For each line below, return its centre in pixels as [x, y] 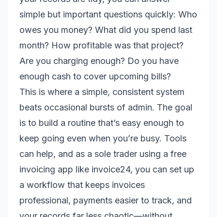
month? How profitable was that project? [101, 45]
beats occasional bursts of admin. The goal [106, 107]
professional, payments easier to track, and [106, 200]
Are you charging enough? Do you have [99, 61]
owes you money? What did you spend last [106, 30]
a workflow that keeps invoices [82, 185]
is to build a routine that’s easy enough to [102, 123]
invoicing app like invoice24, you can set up [107, 169]
